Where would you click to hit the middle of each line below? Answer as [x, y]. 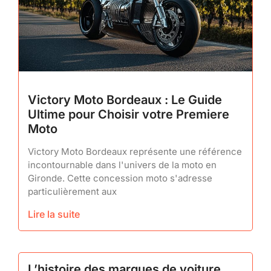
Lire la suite [54, 214]
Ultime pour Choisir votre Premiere [129, 114]
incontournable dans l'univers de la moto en [122, 165]
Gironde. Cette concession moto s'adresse [120, 178]
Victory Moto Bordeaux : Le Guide [125, 100]
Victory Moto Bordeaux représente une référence [135, 151]
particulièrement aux [72, 191]
